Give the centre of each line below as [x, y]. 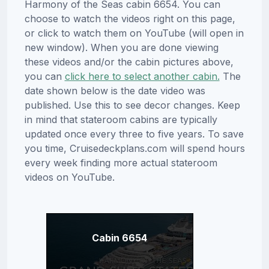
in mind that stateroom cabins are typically [121, 120]
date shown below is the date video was [115, 91]
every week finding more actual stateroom [121, 163]
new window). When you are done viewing [121, 48]
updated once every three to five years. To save [134, 134]
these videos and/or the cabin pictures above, [129, 62]
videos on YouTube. [69, 177]
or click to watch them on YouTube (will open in [134, 33]
